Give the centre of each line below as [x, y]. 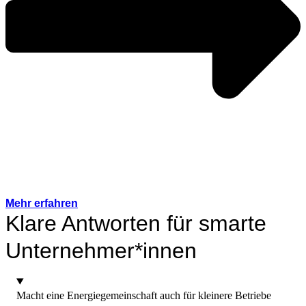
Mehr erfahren [42, 204]
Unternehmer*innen [101, 251]
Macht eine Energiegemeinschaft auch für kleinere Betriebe [144, 296]
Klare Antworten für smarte [136, 224]
